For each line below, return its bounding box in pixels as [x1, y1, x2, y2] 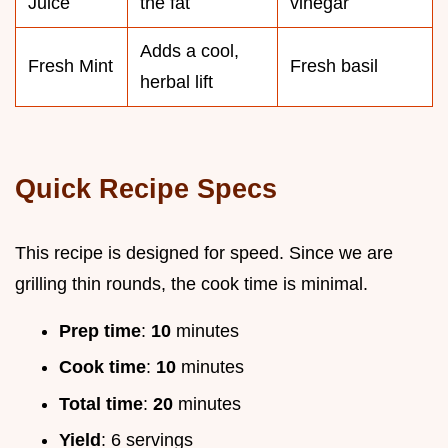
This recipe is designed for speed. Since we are [15, 242, 393, 263]
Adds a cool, [140, 40, 239, 61]
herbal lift [140, 71, 213, 92]
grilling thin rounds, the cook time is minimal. [15, 273, 368, 294]
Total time [59, 393, 143, 414]
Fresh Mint [28, 55, 113, 76]
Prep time [59, 320, 141, 341]
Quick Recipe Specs [15, 172, 277, 204]
